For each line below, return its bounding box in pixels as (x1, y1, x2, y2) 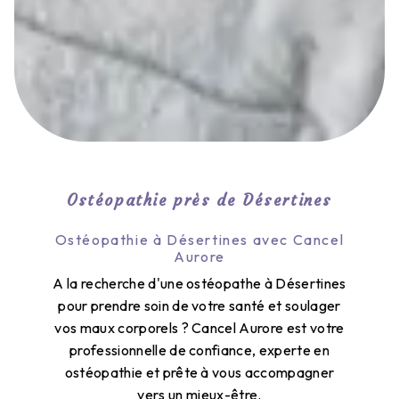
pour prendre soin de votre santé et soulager (58, 296, 341, 314)
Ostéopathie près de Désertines (67, 190, 332, 210)
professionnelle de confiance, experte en (69, 340, 330, 359)
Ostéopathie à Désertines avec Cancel (54, 230, 345, 248)
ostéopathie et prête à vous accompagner (64, 362, 335, 381)
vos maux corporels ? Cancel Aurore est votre (54, 318, 345, 337)
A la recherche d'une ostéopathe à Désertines (53, 273, 346, 292)
